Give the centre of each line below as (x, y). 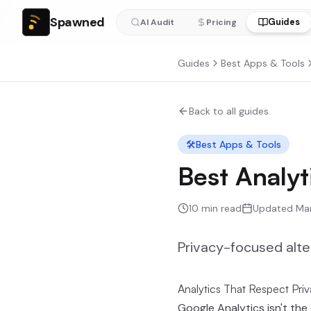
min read (220, 208)
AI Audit (157, 22)
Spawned (77, 22)
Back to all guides (229, 111)
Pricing (221, 22)
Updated (274, 208)
